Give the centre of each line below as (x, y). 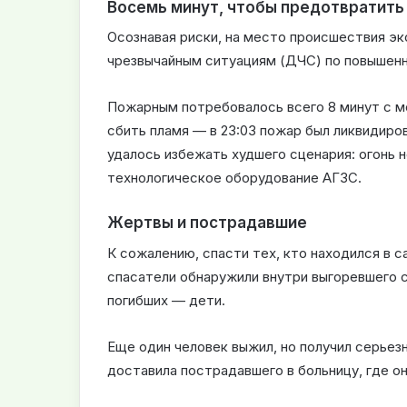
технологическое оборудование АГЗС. (234, 178)
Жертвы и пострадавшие (207, 223)
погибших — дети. (166, 300)
